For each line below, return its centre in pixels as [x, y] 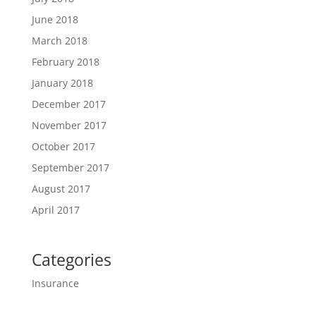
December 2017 [68, 104]
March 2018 [59, 40]
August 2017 [61, 188]
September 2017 [70, 167]
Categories [71, 260]
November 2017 [69, 125]
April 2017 [55, 209]
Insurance [55, 283]
